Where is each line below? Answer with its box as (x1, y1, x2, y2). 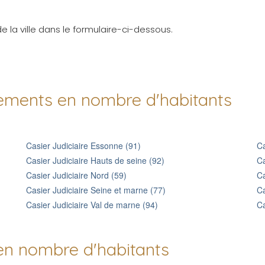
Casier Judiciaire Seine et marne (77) (26, 184, 166, 196)
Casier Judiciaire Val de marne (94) (26, 199, 158, 211)
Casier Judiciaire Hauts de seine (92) (26, 154, 164, 166)
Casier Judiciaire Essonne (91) (26, 140, 141, 151)
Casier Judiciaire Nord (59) (26, 169, 127, 181)
